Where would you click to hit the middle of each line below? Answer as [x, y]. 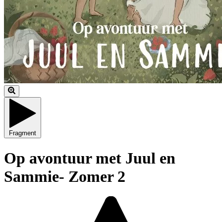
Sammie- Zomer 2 [65, 176]
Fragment [23, 133]
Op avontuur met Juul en [90, 158]
